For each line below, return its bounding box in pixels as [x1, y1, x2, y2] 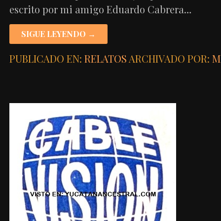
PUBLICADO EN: [9, 51, 84, 65]
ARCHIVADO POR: [128, 51, 212, 65]
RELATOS [84, 51, 127, 65]
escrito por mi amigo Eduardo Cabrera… [9, 2, 191, 16]
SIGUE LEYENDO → [21, 28, 96, 39]
